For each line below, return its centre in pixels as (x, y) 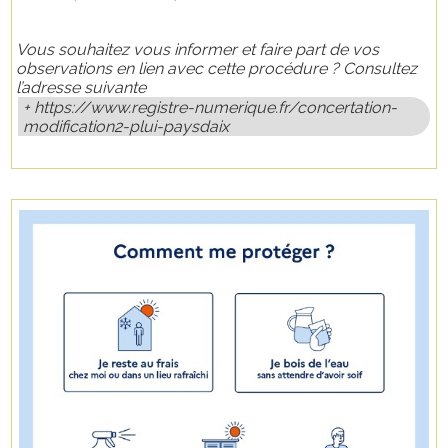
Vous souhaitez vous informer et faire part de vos (198, 49)
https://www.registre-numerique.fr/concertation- (216, 107)
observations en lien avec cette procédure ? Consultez (217, 68)
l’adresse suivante (83, 87)
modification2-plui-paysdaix (126, 126)
